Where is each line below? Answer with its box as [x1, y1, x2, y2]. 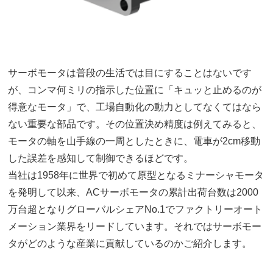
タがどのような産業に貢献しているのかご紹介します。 [8, 238, 252, 249]
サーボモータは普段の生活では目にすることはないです [8, 67, 252, 78]
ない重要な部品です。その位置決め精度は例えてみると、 [8, 118, 262, 129]
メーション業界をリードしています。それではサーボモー [8, 221, 262, 232]
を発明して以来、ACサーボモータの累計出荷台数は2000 [8, 186, 259, 197]
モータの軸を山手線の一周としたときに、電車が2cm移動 [8, 135, 261, 146]
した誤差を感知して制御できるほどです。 [8, 152, 194, 163]
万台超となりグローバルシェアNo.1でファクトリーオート [8, 204, 263, 214]
